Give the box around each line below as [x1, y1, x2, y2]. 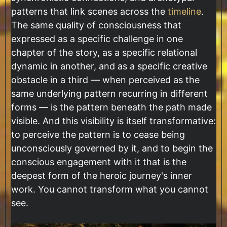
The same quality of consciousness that [11, 20, 181, 31]
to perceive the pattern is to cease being [11, 129, 185, 140]
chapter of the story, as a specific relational [11, 47, 197, 58]
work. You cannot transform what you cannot [11, 184, 208, 195]
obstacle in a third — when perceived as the [11, 74, 200, 86]
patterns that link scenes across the [11, 6, 168, 17]
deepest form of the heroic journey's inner [11, 170, 192, 181]
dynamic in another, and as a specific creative [11, 61, 207, 72]
